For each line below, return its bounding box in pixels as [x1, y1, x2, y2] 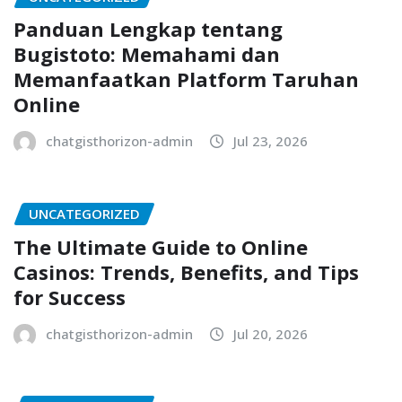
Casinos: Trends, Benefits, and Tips [13, 258, 359, 285]
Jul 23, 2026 [233, 132, 308, 151]
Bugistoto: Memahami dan [13, 40, 280, 68]
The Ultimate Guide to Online [13, 232, 308, 260]
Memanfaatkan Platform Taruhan [13, 66, 359, 93]
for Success [13, 283, 126, 310]
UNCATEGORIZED [29, 205, 140, 223]
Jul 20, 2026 [233, 324, 308, 343]
